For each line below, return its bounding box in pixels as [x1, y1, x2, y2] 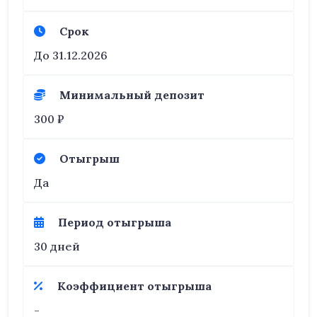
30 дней [34, 239, 80, 253]
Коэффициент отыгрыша [57, 279, 212, 293]
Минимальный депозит [59, 88, 204, 102]
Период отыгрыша [58, 215, 171, 229]
